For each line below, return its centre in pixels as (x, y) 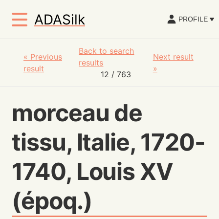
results (91, 63)
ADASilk (60, 19)
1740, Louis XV (93, 171)
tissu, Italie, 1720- (109, 142)
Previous (46, 57)
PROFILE (193, 19)
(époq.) (52, 201)
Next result (173, 57)
